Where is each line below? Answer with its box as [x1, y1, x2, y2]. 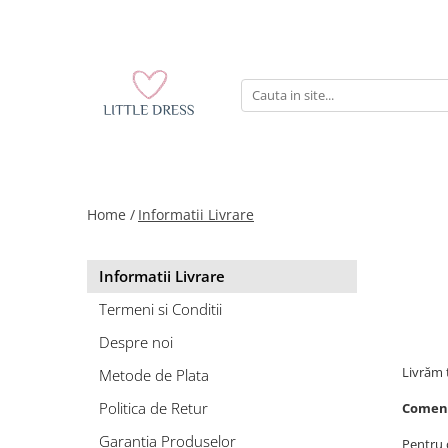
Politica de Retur [99, 398, 208, 418]
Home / [87, 205, 135, 224]
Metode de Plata [99, 365, 209, 385]
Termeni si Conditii [99, 299, 222, 319]
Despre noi [99, 332, 173, 352]
